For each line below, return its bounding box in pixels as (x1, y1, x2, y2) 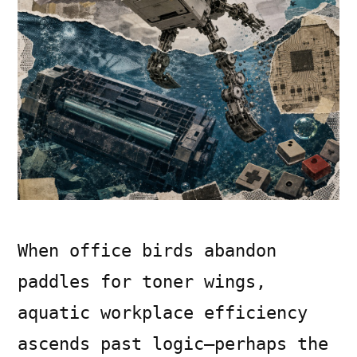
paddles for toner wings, (18, 271, 266, 292)
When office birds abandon (18, 240, 277, 261)
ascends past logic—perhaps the (18, 333, 328, 354)
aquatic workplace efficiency (18, 302, 308, 323)
